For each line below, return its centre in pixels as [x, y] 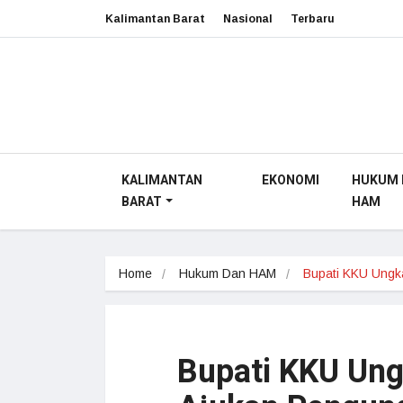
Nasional [248, 18]
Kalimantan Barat [155, 18]
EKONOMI [290, 180]
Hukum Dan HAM [228, 273]
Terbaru [313, 18]
